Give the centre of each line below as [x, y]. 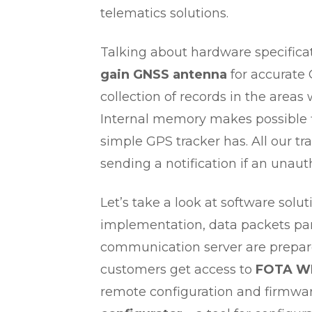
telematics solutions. [164, 13]
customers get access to [178, 270]
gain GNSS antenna [164, 75]
